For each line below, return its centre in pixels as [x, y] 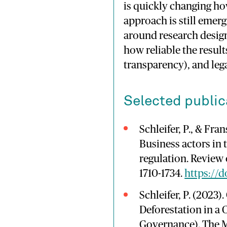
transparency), [158, 65]
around [141, 36]
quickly [151, 7]
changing [191, 7]
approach [146, 21]
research [179, 36]
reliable [164, 51]
